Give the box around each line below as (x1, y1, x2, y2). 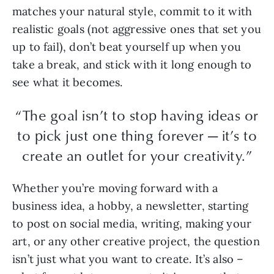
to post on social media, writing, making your (12, 217, 252, 231)
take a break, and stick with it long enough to (12, 57, 252, 72)
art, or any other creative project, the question (12, 234, 260, 249)
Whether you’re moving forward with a (12, 181, 218, 196)
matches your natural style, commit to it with (12, 4, 253, 19)
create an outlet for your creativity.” (22, 144, 252, 166)
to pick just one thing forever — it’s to (17, 124, 257, 146)
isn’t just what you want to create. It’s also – (12, 252, 244, 267)
